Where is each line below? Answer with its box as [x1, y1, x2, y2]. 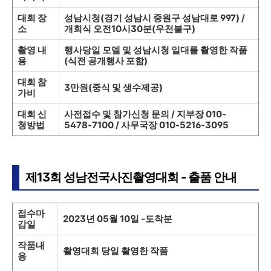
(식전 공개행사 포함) [64, 55, 148, 67]
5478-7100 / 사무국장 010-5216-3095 [64, 119, 229, 131]
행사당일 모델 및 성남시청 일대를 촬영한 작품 [64, 44, 247, 56]
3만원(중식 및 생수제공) [64, 82, 163, 94]
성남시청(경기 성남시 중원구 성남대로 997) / [64, 12, 245, 24]
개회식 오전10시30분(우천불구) [64, 23, 195, 35]
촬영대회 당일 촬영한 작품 [63, 245, 168, 257]
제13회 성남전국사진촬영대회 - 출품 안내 [25, 170, 237, 185]
